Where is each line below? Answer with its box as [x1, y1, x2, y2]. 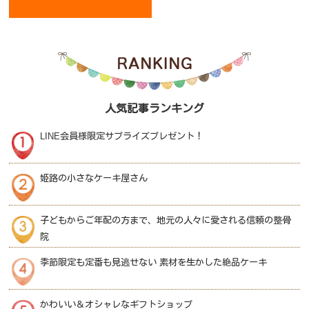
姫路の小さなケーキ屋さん [40, 172, 148, 183]
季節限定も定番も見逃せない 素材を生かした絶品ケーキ [40, 257, 268, 268]
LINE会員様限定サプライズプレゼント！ [40, 130, 204, 141]
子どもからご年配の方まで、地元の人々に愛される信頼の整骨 [40, 215, 292, 226]
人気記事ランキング [104, 102, 204, 114]
